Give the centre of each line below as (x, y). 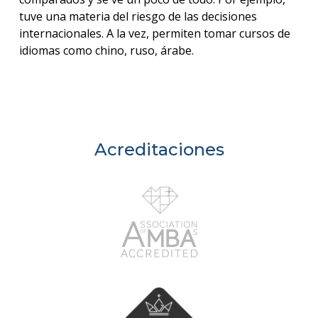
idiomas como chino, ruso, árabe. (106, 51)
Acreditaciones (159, 150)
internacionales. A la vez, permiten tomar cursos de (154, 34)
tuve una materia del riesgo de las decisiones (138, 17)
